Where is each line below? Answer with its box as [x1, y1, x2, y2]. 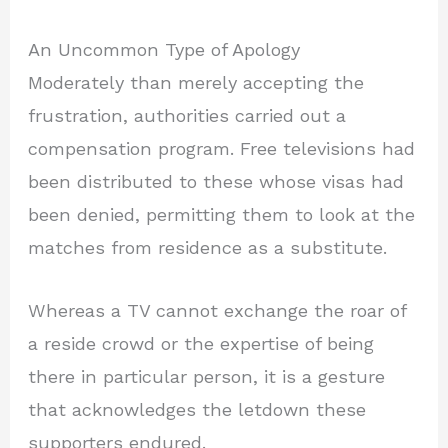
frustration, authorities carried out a [28, 105, 347, 127]
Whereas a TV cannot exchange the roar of [28, 299, 407, 321]
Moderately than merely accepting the [28, 72, 365, 94]
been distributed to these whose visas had [28, 171, 405, 193]
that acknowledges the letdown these [28, 398, 367, 420]
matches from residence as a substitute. [28, 237, 388, 259]
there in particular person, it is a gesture [28, 365, 386, 387]
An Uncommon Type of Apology [28, 39, 301, 61]
